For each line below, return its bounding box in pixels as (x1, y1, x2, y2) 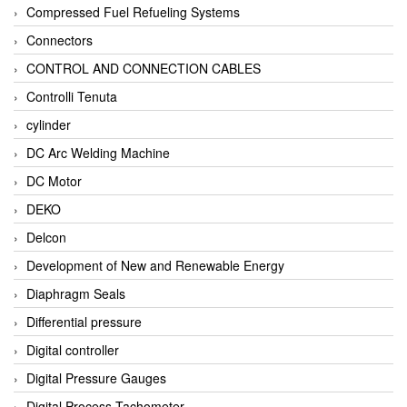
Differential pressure (26, 312, 142, 331)
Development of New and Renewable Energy (26, 255, 284, 274)
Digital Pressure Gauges (26, 368, 166, 387)
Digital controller (26, 340, 119, 359)
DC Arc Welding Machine (26, 143, 170, 162)
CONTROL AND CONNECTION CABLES (26, 58, 261, 77)
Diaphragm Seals (26, 283, 125, 303)
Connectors (26, 30, 93, 49)
